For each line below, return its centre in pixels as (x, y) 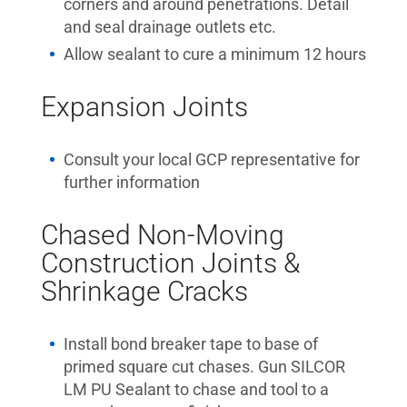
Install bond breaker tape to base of (191, 344)
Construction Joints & (170, 263)
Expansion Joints (144, 107)
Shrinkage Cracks (144, 291)
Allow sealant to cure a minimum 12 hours (215, 54)
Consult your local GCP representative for (212, 159)
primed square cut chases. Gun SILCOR (204, 367)
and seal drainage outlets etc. (170, 27)
